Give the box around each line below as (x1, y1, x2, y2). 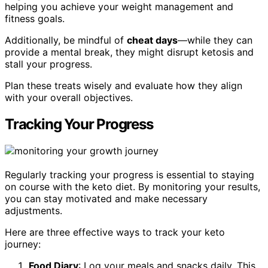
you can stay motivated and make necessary (5, 193, 208, 205)
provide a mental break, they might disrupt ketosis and (5, 46, 254, 59)
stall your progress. (5, 58, 92, 71)
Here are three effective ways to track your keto (5, 226, 225, 239)
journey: (5, 238, 41, 251)
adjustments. (5, 205, 62, 217)
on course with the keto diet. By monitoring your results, (5, 181, 260, 193)
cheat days (127, 34, 178, 47)
